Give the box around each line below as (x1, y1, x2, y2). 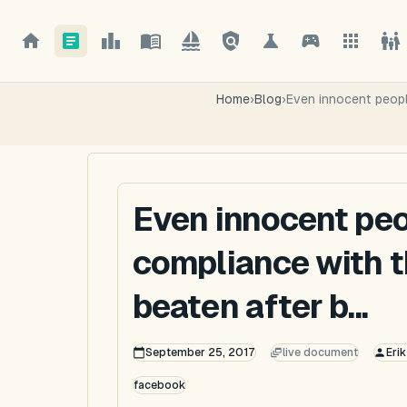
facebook (134, 379, 185, 392)
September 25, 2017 (144, 346, 255, 359)
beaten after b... (133, 288, 368, 325)
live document (283, 346, 358, 359)
